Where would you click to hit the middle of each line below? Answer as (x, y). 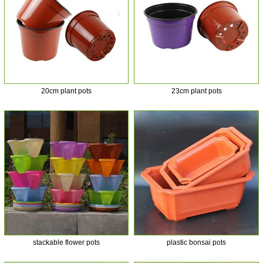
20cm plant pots (67, 91)
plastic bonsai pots (197, 242)
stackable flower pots (67, 242)
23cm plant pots (196, 91)
